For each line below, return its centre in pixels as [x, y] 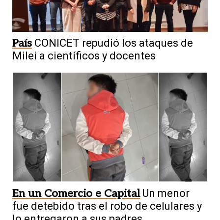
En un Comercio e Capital [76, 193]
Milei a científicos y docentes [84, 56]
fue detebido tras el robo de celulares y [107, 206]
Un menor [166, 193]
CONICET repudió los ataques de [114, 43]
